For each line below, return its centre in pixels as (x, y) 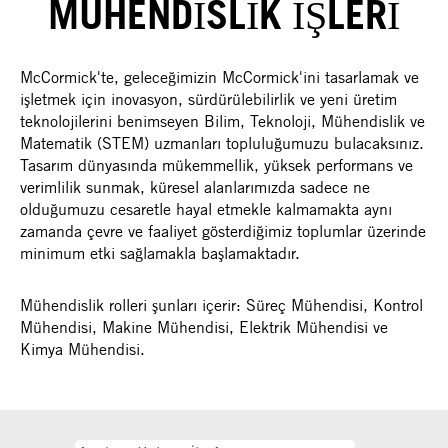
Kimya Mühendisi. (87, 349)
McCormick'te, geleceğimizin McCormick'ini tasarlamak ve (219, 77)
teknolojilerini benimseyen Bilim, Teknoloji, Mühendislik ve (222, 121)
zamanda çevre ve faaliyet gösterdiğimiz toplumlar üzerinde (223, 231)
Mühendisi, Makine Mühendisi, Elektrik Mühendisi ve (204, 327)
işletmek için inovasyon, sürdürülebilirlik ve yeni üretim (208, 99)
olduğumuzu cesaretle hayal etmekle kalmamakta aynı (206, 209)
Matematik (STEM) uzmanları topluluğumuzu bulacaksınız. (222, 143)
